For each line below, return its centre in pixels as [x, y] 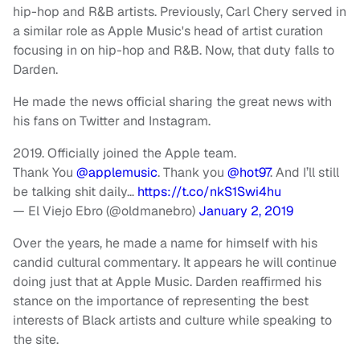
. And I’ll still [305, 173]
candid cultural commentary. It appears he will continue [175, 263]
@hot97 [249, 173]
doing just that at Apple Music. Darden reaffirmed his [167, 282]
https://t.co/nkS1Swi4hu [209, 192]
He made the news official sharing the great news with [172, 102]
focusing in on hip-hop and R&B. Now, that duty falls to [174, 51]
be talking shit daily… [75, 192]
